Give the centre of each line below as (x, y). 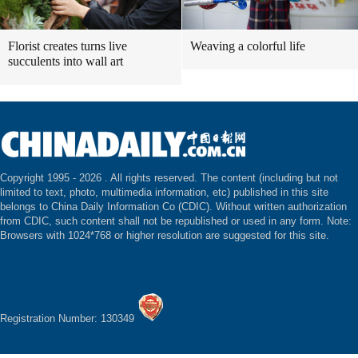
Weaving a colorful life (248, 46)
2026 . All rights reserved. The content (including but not (209, 178)
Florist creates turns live (68, 46)
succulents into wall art (66, 61)
